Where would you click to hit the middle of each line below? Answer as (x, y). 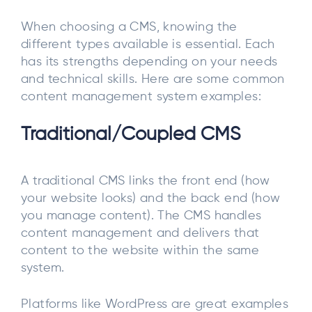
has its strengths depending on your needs (149, 62)
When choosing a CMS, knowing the (129, 27)
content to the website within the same (140, 251)
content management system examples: (141, 96)
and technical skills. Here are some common (153, 79)
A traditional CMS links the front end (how (146, 181)
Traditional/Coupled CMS (131, 135)
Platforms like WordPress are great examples (155, 304)
